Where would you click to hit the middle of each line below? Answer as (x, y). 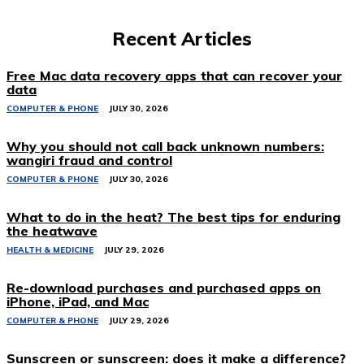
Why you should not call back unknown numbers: (165, 146)
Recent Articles (182, 38)
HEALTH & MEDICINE (50, 249)
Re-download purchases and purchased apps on (164, 287)
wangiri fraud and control (89, 160)
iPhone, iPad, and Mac (78, 301)
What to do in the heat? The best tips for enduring (173, 217)
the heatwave (52, 230)
